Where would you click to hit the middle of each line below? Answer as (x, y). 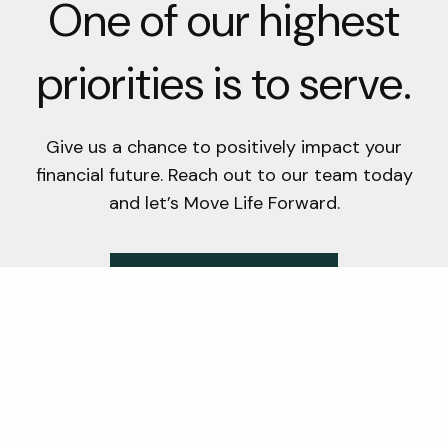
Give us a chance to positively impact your (224, 147)
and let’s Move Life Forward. (224, 203)
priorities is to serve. (224, 83)
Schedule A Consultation (224, 281)
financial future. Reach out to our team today (224, 175)
